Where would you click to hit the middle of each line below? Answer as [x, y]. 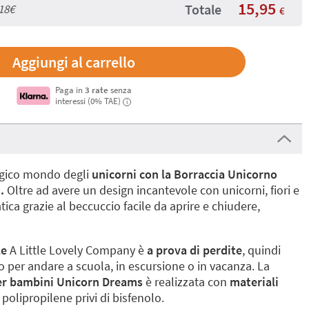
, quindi [261, 250]
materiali [254, 282]
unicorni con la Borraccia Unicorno [185, 174]
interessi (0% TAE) [88, 101]
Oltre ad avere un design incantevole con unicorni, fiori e [152, 190]
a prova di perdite [195, 250]
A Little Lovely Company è [77, 250]
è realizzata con [186, 282]
